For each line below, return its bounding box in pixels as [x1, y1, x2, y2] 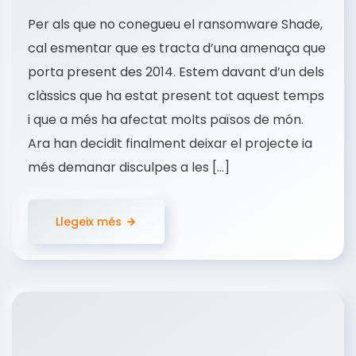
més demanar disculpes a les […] [28, 158, 230, 177]
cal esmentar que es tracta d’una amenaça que [28, 39, 326, 58]
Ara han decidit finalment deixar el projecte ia [28, 134, 312, 153]
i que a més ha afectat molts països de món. [28, 110, 304, 130]
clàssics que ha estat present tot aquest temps [28, 87, 324, 106]
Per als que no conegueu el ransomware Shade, [28, 15, 323, 34]
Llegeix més [56, 214, 122, 230]
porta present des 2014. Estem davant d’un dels [28, 63, 324, 82]
